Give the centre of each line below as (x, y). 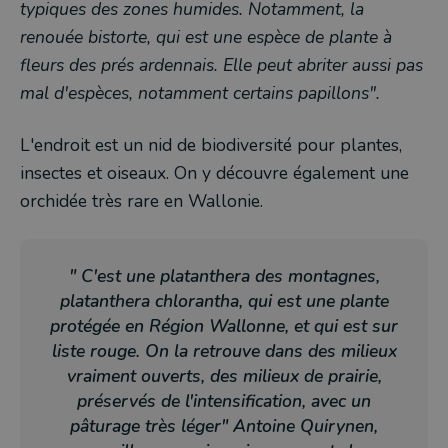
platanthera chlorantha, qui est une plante (224, 301)
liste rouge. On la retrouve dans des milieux (224, 351)
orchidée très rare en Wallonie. (141, 201)
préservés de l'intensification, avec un (224, 401)
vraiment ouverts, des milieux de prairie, (224, 376)
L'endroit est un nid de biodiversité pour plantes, (211, 145)
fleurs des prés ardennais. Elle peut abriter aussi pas (221, 65)
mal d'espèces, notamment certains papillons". (200, 93)
